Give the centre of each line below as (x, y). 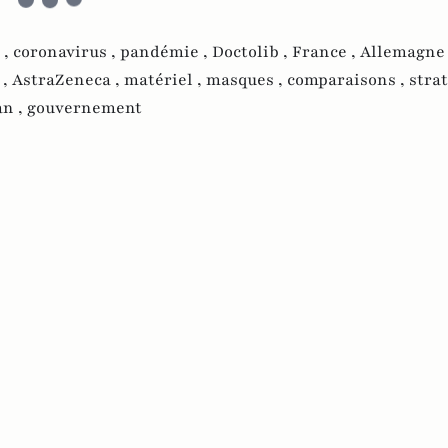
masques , (246, 80)
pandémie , (166, 52)
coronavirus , (66, 52)
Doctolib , (252, 52)
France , (326, 52)
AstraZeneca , (68, 80)
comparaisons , (348, 80)
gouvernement (84, 108)
